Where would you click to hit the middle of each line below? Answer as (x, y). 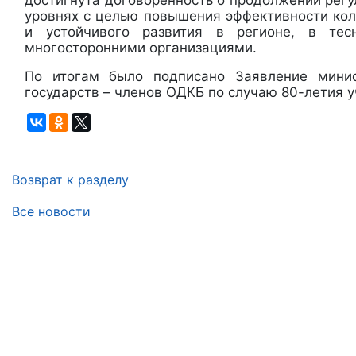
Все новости (51, 212)
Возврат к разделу (70, 180)
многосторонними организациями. (141, 48)
